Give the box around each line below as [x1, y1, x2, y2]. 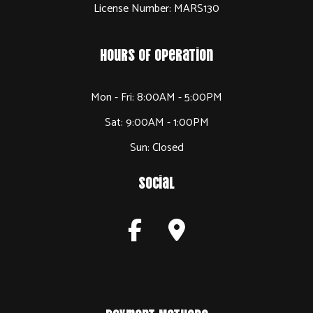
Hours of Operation [100, 43, 213, 64]
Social [138, 171, 175, 192]
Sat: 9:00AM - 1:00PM [104, 113, 209, 133]
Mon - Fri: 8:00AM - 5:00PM [91, 88, 222, 108]
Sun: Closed [129, 138, 184, 158]
